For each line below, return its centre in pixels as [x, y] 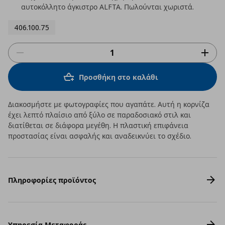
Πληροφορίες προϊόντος [52, 180]
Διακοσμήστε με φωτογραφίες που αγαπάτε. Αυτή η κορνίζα [109, 104]
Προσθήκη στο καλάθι [119, 77]
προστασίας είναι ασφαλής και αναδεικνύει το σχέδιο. [100, 136]
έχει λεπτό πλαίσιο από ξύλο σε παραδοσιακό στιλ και [99, 115]
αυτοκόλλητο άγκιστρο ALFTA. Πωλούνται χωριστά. [107, 7]
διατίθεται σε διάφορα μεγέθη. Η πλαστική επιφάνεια [98, 125]
